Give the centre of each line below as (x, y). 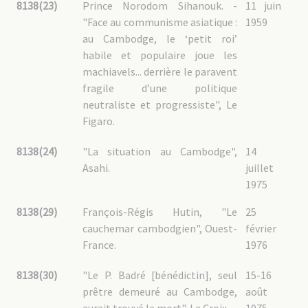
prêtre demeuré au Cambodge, (160, 291)
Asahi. (97, 168)
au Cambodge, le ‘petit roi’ (160, 38)
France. (100, 245)
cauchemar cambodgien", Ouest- (160, 228)
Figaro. (99, 121)
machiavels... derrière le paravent (160, 71)
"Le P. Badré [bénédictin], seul (160, 275)
